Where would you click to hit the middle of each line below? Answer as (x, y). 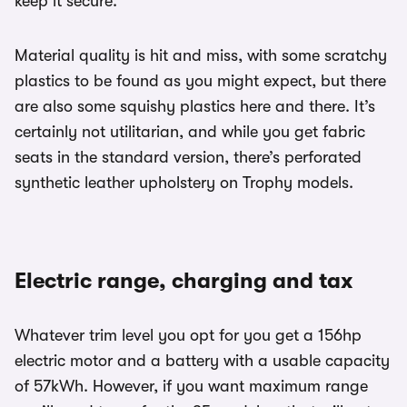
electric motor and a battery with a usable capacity (202, 360)
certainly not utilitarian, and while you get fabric (190, 131)
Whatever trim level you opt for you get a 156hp (188, 335)
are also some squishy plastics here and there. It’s (195, 106)
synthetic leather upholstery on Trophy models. (184, 182)
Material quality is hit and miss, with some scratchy (201, 55)
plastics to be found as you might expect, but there (200, 80)
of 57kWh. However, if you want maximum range (191, 386)
